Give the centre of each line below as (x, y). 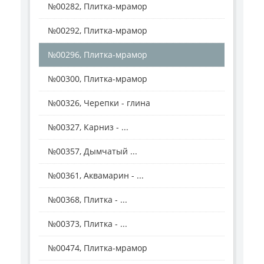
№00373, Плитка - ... (88, 223)
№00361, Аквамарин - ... (96, 175)
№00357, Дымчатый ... (93, 151)
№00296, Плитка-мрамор (98, 54)
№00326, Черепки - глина (99, 103)
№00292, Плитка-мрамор (98, 30)
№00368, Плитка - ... (88, 199)
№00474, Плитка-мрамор (98, 247)
